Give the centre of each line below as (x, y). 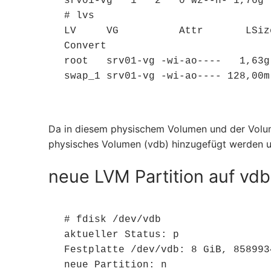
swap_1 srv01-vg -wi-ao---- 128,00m (167, 76)
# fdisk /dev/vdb (112, 219)
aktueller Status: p (121, 234)
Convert (85, 46)
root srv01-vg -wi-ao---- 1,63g (167, 61)
